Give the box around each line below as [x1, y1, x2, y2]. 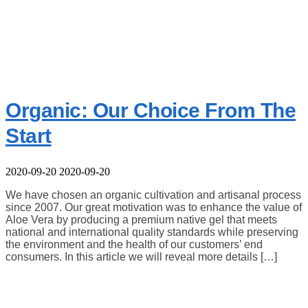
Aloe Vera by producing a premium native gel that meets [5, 213, 277, 225]
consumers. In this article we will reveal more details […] [5, 250, 277, 263]
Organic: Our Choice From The [5, 98, 296, 122]
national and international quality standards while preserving [5, 225, 298, 238]
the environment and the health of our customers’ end [5, 238, 263, 250]
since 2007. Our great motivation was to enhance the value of [5, 201, 302, 213]
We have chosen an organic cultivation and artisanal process [5, 188, 301, 201]
